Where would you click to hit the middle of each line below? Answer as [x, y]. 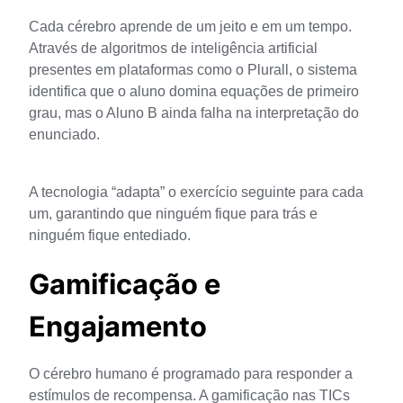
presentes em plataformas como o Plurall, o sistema [193, 70]
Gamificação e [125, 284]
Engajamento [118, 327]
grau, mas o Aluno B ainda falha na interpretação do [194, 113]
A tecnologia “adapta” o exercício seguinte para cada [196, 193]
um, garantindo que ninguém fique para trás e [173, 214]
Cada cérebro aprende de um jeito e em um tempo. [190, 27]
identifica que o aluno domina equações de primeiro [194, 92]
